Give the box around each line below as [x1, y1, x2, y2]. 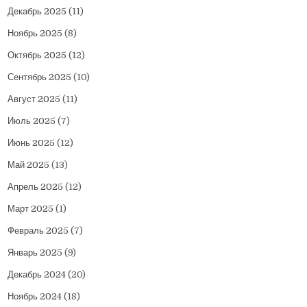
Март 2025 [8, 204, 54, 214]
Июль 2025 [8, 116, 56, 127]
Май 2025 [8, 160, 50, 171]
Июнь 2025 [8, 138, 56, 149]
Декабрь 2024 [8, 269, 66, 280]
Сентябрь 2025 [8, 72, 72, 83]
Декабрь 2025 [8, 6, 67, 17]
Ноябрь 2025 [8, 28, 63, 39]
